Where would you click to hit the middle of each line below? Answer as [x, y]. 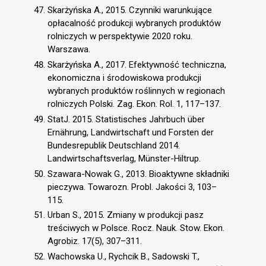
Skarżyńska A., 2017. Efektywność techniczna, [137, 65]
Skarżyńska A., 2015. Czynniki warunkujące [130, 10]
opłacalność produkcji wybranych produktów [134, 23]
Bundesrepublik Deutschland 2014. [114, 145]
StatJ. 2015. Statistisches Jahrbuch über [126, 119]
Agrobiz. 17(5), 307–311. [95, 241]
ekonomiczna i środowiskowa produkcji [124, 78]
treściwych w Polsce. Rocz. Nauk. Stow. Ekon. [136, 228]
